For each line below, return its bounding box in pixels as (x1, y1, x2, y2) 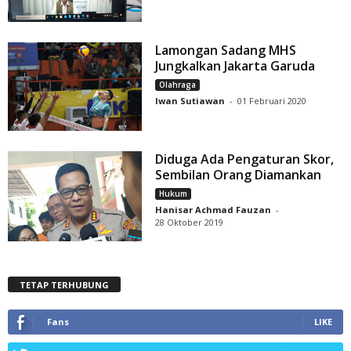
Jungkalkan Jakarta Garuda (155, 56, 316, 74)
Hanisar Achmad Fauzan (155, 204, 272, 216)
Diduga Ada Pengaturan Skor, (155, 150, 335, 168)
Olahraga (159, 78, 197, 90)
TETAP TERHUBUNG (20, 279, 109, 291)
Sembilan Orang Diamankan (155, 166, 322, 184)
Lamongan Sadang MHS (155, 41, 297, 59)
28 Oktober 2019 (155, 216, 224, 229)
